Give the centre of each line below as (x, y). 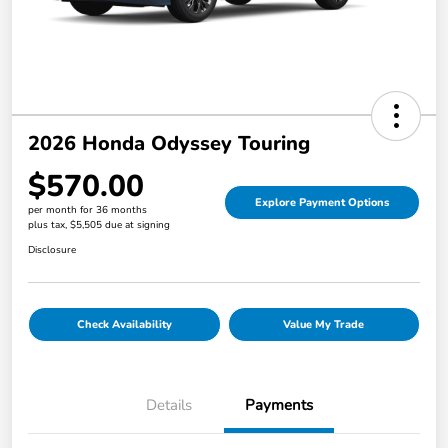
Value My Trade (324, 325)
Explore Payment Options (322, 203)
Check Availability (124, 325)
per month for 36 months (87, 210)
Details (169, 405)
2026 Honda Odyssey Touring (169, 144)
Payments (279, 405)
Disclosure (52, 250)
